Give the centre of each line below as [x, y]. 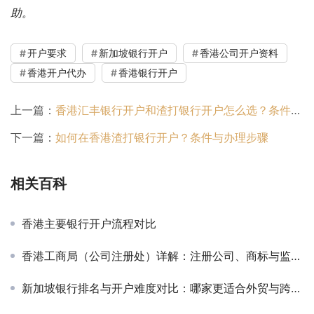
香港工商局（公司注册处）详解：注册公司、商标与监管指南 [156, 255]
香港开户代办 [57, 72]
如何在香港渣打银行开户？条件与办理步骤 [162, 137]
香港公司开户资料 [239, 53]
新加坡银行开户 [133, 53]
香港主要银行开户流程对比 [89, 223]
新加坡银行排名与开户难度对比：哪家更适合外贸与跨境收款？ [156, 288]
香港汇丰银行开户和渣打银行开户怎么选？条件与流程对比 [173, 110]
